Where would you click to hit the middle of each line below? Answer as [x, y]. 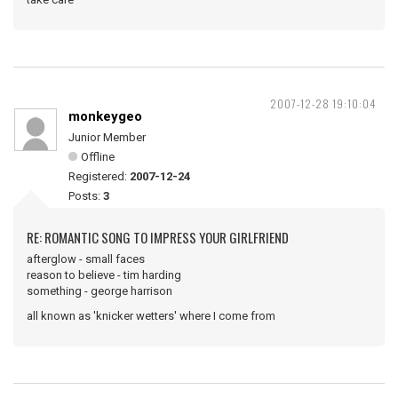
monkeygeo [105, 116]
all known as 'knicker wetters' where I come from [151, 316]
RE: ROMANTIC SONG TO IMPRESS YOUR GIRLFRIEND [158, 237]
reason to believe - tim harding [104, 275]
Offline [98, 157]
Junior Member [107, 137]
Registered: [99, 176]
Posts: [86, 196]
